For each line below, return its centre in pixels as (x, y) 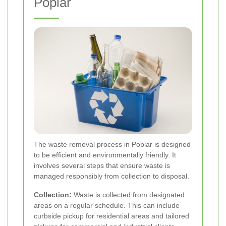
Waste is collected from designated (128, 195)
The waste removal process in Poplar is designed (112, 145)
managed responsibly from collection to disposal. (111, 176)
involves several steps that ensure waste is (102, 166)
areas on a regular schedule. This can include (107, 206)
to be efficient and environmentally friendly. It (105, 155)
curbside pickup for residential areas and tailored (111, 216)
